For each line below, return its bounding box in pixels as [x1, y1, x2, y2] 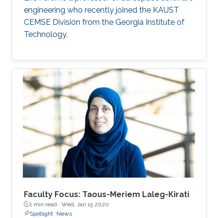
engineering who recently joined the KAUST [24, 5, 179, 15]
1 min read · [30, 200, 61, 208]
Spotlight [30, 210, 53, 217]
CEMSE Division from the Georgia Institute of [24, 17, 184, 27]
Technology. [24, 29, 68, 39]
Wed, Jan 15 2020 [61, 200, 109, 208]
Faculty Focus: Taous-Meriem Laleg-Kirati [24, 189, 189, 199]
